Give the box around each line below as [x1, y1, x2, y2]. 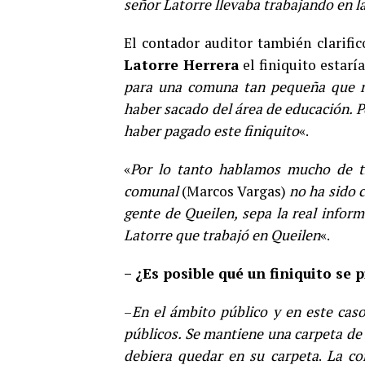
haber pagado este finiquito [124, 121, 299, 140]
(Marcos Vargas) [178, 182, 290, 200]
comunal [124, 182, 178, 200]
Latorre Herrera [124, 55, 240, 74]
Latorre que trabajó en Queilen [124, 226, 320, 244]
